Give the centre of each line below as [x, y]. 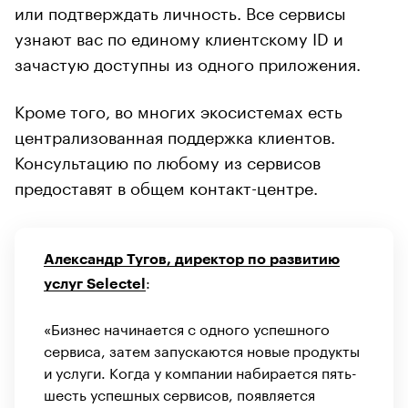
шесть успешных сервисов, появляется [179, 393]
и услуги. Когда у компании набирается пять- [200, 371]
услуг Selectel [95, 284]
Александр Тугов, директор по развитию [192, 259]
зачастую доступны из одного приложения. [188, 61]
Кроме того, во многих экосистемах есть [178, 109]
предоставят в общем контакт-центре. [166, 185]
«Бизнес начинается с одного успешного [187, 327]
